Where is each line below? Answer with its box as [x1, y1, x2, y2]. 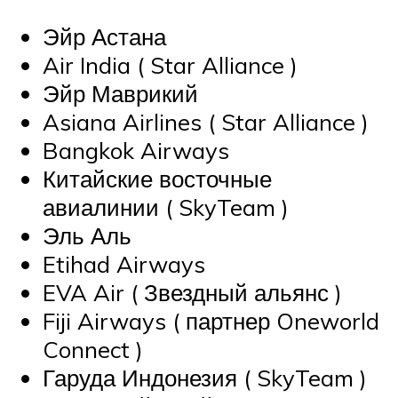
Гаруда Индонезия [43, 363, 237, 393]
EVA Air [43, 278, 124, 307]
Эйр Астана [43, 22, 166, 52]
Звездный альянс [144, 278, 329, 307]
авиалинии [43, 193, 159, 222]
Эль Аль [43, 221, 131, 251]
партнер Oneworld [186, 306, 379, 336]
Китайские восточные [43, 164, 272, 194]
